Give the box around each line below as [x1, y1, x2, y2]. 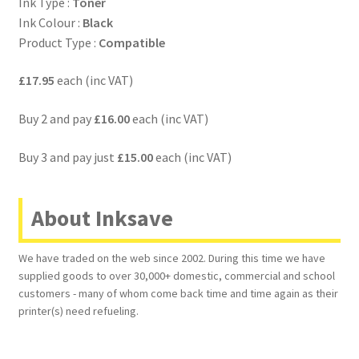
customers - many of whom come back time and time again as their [18, 286, 338, 301]
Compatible [98, 34, 165, 50]
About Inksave [30, 204, 173, 233]
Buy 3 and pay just [18, 148, 117, 165]
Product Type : [18, 34, 99, 50]
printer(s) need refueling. [18, 304, 139, 319]
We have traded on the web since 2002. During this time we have [18, 251, 325, 266]
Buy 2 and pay [18, 110, 94, 127]
